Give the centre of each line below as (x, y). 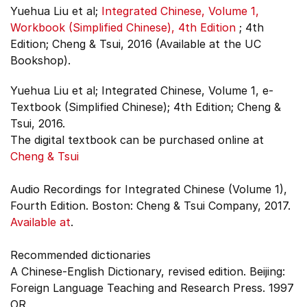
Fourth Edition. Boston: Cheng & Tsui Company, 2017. (150, 206)
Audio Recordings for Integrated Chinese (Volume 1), (149, 189)
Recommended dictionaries (81, 255)
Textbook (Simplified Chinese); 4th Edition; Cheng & (146, 107)
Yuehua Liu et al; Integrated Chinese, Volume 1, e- (142, 90)
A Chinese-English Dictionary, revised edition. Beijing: (148, 271)
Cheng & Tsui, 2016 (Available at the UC (157, 44)
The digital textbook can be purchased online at (137, 140)
